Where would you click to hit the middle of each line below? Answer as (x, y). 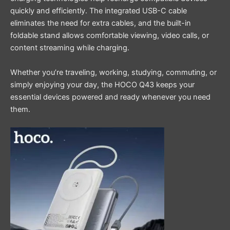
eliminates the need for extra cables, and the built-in (101, 23)
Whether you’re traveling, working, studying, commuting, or (113, 72)
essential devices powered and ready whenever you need (110, 97)
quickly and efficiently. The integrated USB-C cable (99, 11)
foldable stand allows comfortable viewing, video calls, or (110, 36)
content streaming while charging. (70, 48)
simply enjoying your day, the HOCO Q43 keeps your (102, 84)
